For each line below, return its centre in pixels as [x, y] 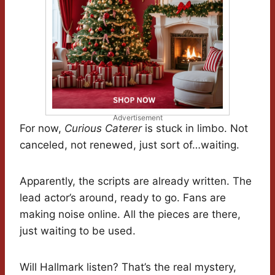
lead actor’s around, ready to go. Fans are [123, 198]
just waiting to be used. [78, 231]
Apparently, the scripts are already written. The [136, 181]
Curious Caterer [103, 129]
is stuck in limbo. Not [195, 129]
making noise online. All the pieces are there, [130, 215]
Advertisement [137, 118]
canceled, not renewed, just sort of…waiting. [130, 145]
